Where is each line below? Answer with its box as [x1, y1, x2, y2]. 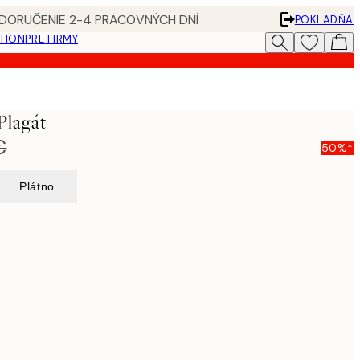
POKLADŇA [294, 12, 354, 27]
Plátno [19, 180, 55, 193]
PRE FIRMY [25, 32, 79, 46]
